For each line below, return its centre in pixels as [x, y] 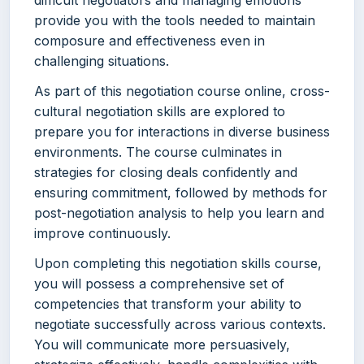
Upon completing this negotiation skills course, [178, 264]
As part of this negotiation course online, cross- [182, 91]
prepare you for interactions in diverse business [182, 132]
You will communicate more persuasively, [162, 345]
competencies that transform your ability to [168, 304]
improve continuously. [102, 234]
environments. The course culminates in [158, 152]
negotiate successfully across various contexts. [180, 325]
